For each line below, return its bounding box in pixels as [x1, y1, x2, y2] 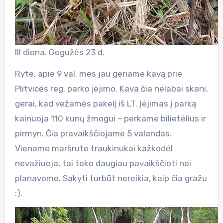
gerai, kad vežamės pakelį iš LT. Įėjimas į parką [14, 98, 196, 109]
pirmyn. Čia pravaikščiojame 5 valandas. [14, 128, 172, 138]
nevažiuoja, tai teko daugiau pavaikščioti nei [14, 158, 191, 168]
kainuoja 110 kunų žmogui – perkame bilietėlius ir [14, 113, 206, 123]
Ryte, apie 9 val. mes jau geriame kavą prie [14, 68, 182, 79]
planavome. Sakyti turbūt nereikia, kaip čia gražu [14, 173, 207, 183]
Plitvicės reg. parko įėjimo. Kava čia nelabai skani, [14, 83, 208, 94]
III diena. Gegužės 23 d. [14, 47, 105, 57]
